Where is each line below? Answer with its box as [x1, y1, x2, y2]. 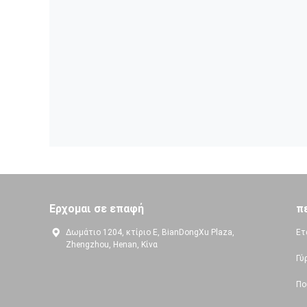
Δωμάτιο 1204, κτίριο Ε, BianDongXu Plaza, [66, 228, 234, 238]
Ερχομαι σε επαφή [49, 202, 144, 216]
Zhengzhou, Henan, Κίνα [66, 240, 158, 250]
